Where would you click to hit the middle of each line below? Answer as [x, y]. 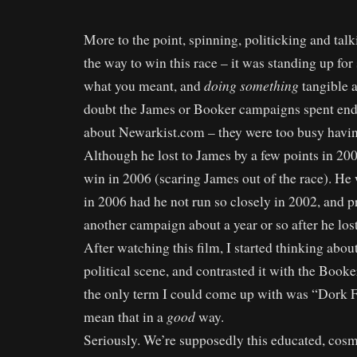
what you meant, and [144, 85]
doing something [251, 85]
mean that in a [125, 316]
